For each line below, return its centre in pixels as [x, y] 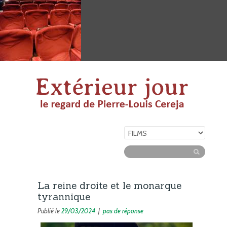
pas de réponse [123, 211]
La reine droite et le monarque [109, 185]
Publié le [49, 211]
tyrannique [64, 197]
